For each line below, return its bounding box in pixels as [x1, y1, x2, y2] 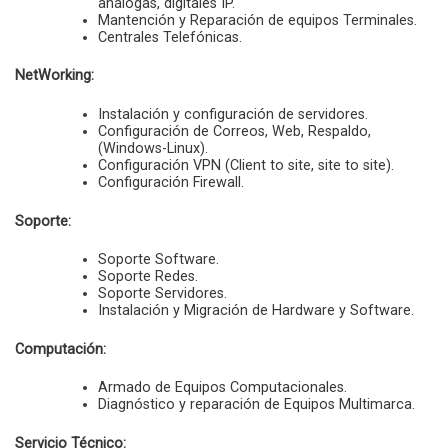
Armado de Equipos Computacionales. [98, 379, 348, 397]
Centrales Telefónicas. [98, 28, 243, 46]
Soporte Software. [98, 251, 220, 269]
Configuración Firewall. [98, 173, 245, 191]
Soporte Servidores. [98, 285, 228, 303]
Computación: [15, 340, 106, 358]
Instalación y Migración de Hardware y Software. [98, 302, 415, 320]
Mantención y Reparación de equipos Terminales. [98, 11, 418, 29]
